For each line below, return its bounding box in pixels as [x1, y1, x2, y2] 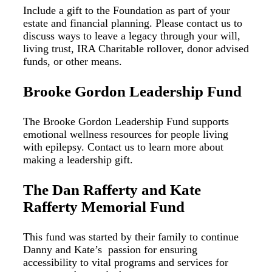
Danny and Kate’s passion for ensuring [23, 243, 197, 256]
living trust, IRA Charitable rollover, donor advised [23, 42, 249, 55]
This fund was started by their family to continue [23, 230, 239, 243]
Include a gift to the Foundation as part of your [23, 4, 230, 17]
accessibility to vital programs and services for [23, 256, 228, 268]
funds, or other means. [23, 55, 122, 68]
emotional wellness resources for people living [23, 128, 228, 140]
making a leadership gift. [23, 154, 133, 166]
